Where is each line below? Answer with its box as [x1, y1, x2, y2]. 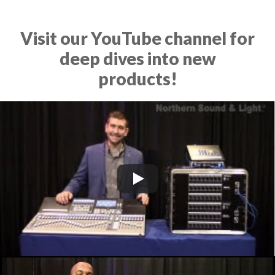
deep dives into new [59, 48, 216, 69]
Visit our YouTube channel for [20, 28, 255, 48]
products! [98, 68, 177, 89]
